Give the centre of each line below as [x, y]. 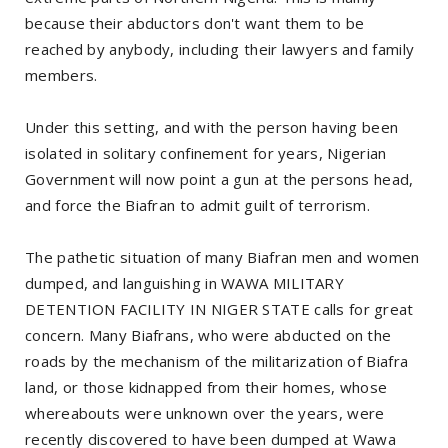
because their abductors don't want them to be [195, 22]
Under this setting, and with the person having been [212, 126]
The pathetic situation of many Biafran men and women [222, 256]
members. [61, 74]
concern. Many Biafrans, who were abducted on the [208, 334]
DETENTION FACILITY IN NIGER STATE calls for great [219, 308]
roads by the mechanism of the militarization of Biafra [217, 360]
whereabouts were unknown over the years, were [205, 412]
